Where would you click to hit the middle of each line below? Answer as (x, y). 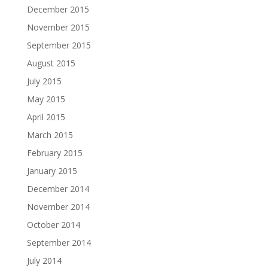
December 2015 (58, 9)
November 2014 (58, 207)
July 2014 (44, 261)
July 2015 (44, 81)
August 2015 (51, 63)
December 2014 (58, 189)
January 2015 (52, 171)
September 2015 (59, 45)
